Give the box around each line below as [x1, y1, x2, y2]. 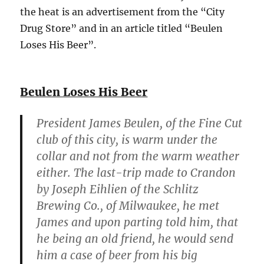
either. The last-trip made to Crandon [37, 165, 236, 180]
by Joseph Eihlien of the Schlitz [37, 181, 199, 196]
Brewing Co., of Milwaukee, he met [37, 198, 220, 213]
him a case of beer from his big [37, 247, 198, 262]
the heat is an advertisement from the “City [20, 5, 225, 18]
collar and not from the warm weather [37, 148, 240, 163]
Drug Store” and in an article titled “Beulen [20, 22, 223, 34]
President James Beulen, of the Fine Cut [37, 115, 243, 130]
